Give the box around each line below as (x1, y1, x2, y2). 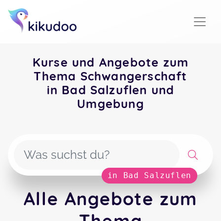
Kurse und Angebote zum (32, 55, 189, 70)
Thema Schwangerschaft (34, 69, 187, 83)
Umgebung (77, 96, 144, 111)
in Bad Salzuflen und (46, 82, 175, 97)
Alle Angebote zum (23, 187, 198, 210)
